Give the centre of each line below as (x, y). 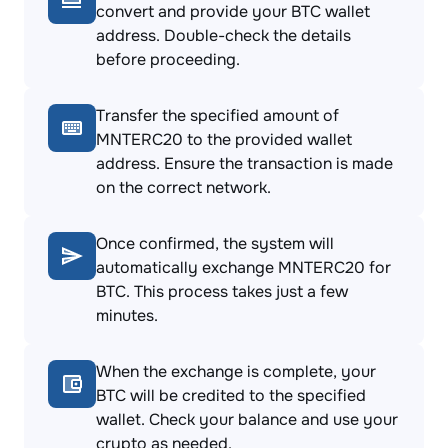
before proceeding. (168, 59)
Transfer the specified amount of (217, 115)
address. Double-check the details (223, 35)
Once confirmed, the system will (215, 243)
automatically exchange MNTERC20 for (243, 267)
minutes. (127, 315)
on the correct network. (183, 187)
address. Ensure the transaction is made (244, 163)
